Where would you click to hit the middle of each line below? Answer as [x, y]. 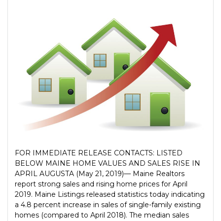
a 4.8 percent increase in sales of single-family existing [108, 205]
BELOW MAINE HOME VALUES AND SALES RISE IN [108, 164]
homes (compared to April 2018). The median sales [102, 215]
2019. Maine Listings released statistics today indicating [110, 195]
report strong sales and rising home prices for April [101, 184]
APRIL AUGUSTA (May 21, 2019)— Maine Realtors [100, 174]
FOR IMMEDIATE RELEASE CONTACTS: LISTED [99, 153]
